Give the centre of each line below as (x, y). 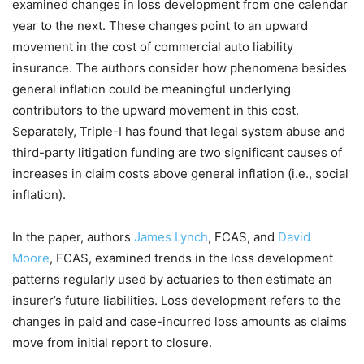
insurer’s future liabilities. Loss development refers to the (177, 301)
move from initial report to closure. (112, 343)
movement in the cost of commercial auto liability (153, 47)
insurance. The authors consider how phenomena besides (180, 68)
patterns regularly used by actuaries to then (138, 279)
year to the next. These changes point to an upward (160, 26)
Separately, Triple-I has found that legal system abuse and (179, 132)
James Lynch (171, 237)
